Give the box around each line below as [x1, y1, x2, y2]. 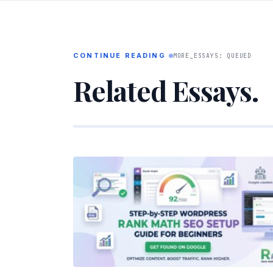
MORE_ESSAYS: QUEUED [172, 52, 252, 60]
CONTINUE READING [73, 51, 166, 60]
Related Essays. [73, 73, 259, 108]
